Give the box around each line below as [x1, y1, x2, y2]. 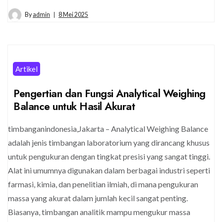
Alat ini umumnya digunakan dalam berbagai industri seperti [8, 165, 210, 175]
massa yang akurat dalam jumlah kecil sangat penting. [8, 193, 188, 203]
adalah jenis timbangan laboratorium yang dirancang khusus [8, 137, 210, 147]
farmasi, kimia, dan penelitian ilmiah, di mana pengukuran [8, 179, 198, 189]
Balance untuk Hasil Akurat [13, 98, 135, 114]
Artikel [15, 64, 38, 73]
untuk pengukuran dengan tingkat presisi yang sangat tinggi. [8, 151, 210, 161]
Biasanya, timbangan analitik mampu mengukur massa [8, 207, 190, 217]
